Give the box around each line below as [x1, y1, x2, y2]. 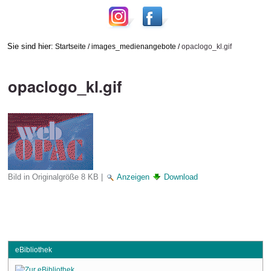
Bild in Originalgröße [7, 172, 79, 181]
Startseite [54, 42, 86, 50]
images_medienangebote [91, 42, 176, 50]
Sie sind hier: [7, 41, 53, 51]
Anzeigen [116, 172, 149, 181]
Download [163, 172, 198, 181]
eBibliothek [15, 246, 52, 253]
